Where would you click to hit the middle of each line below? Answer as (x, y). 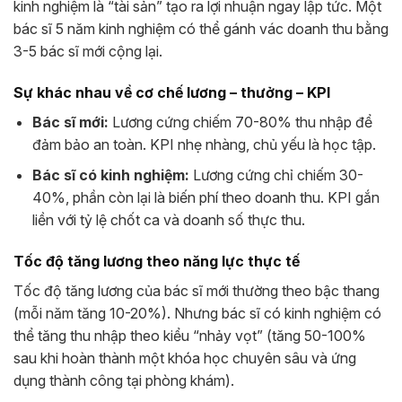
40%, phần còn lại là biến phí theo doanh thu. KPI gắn (205, 198)
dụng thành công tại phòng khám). (124, 381)
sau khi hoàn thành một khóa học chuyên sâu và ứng (185, 358)
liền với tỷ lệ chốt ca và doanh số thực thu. (168, 220)
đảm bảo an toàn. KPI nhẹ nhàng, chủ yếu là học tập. (204, 144)
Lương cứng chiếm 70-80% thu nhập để (240, 122)
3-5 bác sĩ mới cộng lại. (88, 51)
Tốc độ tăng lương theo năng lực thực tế (157, 262)
